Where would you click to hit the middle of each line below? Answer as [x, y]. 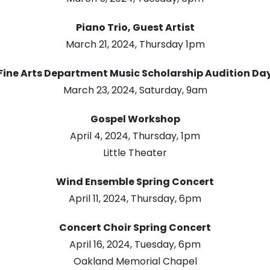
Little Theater [135, 153]
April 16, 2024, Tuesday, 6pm [135, 245]
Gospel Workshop [135, 119]
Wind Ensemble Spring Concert [135, 182]
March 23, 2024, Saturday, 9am [135, 90]
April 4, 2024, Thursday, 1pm [135, 136]
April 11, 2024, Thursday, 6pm [135, 199]
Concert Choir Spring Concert [135, 228]
